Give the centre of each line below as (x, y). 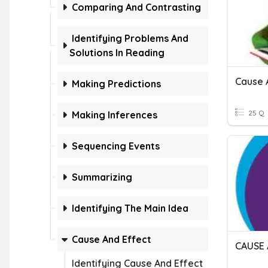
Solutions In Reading (117, 53)
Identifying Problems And (130, 38)
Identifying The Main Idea (130, 208)
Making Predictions (116, 84)
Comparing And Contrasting (136, 7)
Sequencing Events (116, 146)
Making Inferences (115, 115)
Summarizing (102, 177)
